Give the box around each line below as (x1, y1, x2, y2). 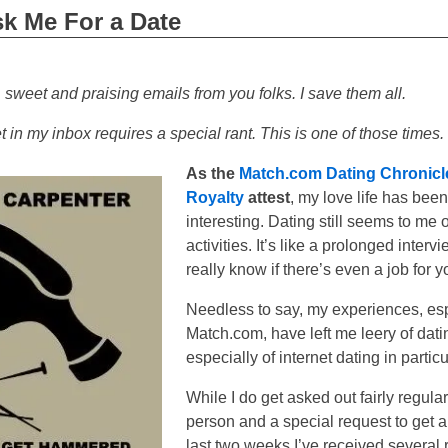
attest (244, 188, 291, 206)
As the (186, 164, 236, 182)
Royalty (186, 188, 245, 206)
